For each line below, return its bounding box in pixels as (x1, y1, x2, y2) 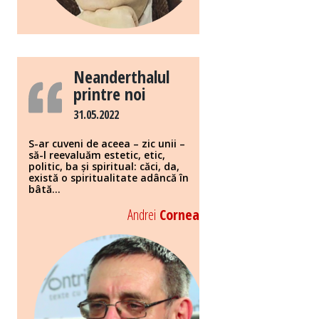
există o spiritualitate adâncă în (28, 171, 189, 185)
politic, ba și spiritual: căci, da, (28, 159, 179, 174)
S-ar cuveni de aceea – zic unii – (28, 137, 185, 151)
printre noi (73, 82, 146, 106)
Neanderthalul (73, 65, 169, 89)
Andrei (127, 205, 156, 225)
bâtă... (28, 182, 61, 197)
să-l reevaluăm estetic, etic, (28, 148, 165, 162)
